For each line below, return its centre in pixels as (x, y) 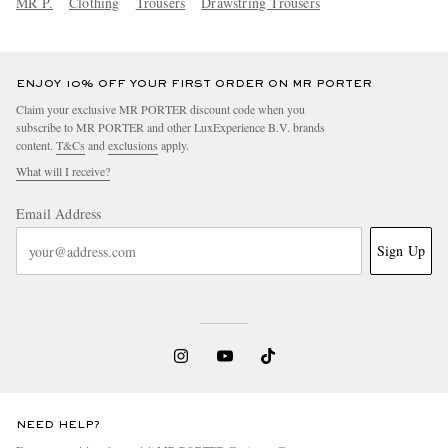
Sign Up (400, 251)
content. (36, 145)
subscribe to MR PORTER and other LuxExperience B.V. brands (170, 127)
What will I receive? (63, 171)
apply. (173, 145)
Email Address (59, 214)
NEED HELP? (58, 425)
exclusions (133, 145)
